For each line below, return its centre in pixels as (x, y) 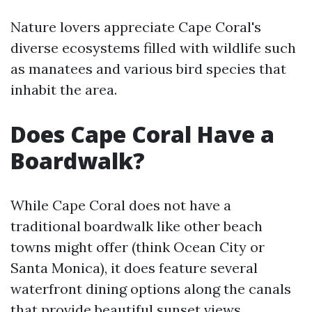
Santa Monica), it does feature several (134, 268)
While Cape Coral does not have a (121, 205)
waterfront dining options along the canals (151, 289)
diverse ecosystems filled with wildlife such (153, 48)
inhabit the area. (64, 89)
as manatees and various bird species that (148, 69)
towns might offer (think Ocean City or (138, 247)
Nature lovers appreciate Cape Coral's (136, 27)
